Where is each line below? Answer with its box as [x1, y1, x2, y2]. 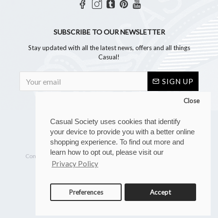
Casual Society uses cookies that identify [50, 117, 181, 126]
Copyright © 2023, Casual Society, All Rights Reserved [40, 142, 178, 149]
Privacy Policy [52, 159, 98, 168]
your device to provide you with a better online [50, 127, 195, 136]
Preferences [68, 188, 103, 196]
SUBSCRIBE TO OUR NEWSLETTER [53, 28, 165, 36]
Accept [150, 188, 171, 196]
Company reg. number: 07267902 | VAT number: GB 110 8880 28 [25, 152, 193, 160]
